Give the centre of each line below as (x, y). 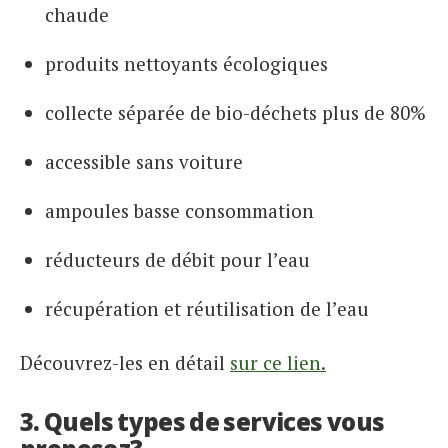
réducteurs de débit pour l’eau (177, 259)
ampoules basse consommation (179, 210)
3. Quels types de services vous (202, 421)
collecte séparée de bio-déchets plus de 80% (235, 112)
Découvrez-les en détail (125, 362)
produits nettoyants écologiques (186, 63)
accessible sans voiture (144, 161)
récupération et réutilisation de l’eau (207, 308)
